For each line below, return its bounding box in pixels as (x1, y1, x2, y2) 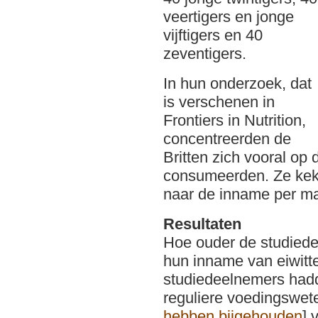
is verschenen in (163, 93, 275, 111)
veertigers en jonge (163, 8, 294, 26)
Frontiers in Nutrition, (163, 111, 306, 129)
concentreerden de (163, 130, 291, 148)
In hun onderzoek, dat (163, 75, 312, 92)
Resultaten (163, 215, 241, 233)
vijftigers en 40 (163, 26, 263, 44)
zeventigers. (163, 45, 246, 62)
